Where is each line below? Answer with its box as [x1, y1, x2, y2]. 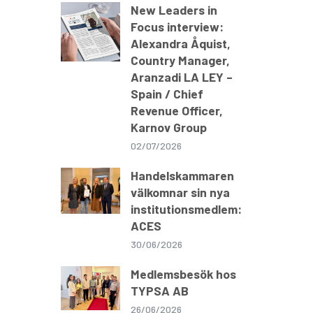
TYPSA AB [130, 283, 189, 299]
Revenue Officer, [130, 103, 223, 119]
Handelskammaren [130, 168, 234, 184]
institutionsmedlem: [130, 201, 242, 217]
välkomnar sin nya [130, 184, 230, 201]
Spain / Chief [130, 86, 203, 102]
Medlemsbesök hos [130, 266, 236, 282]
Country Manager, [130, 52, 230, 68]
